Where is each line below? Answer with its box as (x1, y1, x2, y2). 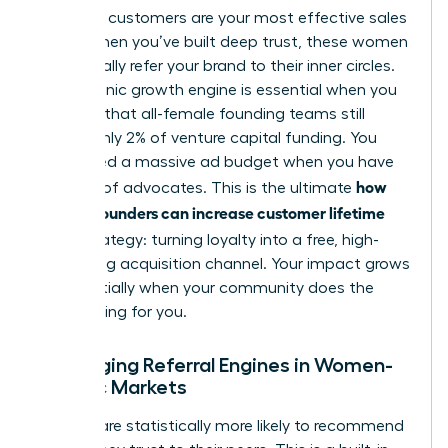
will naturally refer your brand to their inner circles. (37, 58, 395, 75)
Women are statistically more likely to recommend (37, 418, 404, 435)
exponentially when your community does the (37, 280, 374, 297)
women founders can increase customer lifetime (37, 202, 385, 223)
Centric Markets (37, 377, 187, 398)
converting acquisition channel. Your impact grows (37, 256, 410, 273)
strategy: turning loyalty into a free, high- (77, 232, 379, 249)
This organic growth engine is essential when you (37, 82, 397, 99)
